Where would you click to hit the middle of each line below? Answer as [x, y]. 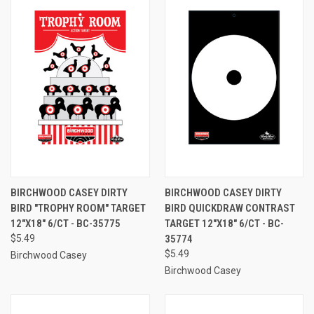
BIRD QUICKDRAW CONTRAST [230, 208]
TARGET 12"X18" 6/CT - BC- [224, 223]
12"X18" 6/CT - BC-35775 [66, 223]
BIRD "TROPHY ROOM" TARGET [78, 208]
